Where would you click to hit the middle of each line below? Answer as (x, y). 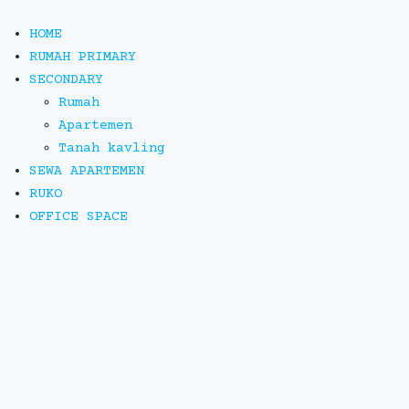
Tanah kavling (112, 148)
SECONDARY (66, 80)
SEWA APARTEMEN (87, 171)
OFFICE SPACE (79, 217)
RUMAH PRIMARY (83, 57)
